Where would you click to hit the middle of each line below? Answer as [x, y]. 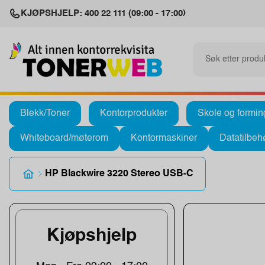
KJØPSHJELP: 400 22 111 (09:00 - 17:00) [103, 13]
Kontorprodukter [134, 113]
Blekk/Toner [45, 113]
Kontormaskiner [164, 138]
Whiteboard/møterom [64, 138]
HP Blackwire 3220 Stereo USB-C [119, 174]
